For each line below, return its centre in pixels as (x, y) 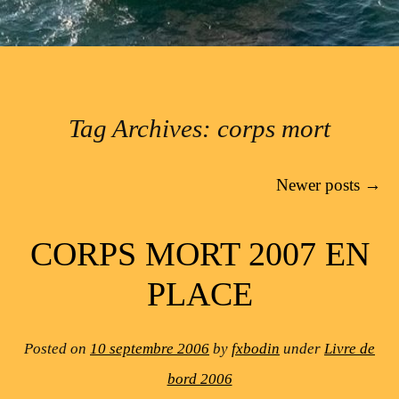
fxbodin (256, 349)
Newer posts (320, 184)
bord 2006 (199, 379)
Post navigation (71, 184)
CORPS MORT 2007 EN (199, 253)
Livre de (350, 349)
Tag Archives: (143, 129)
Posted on (57, 349)
